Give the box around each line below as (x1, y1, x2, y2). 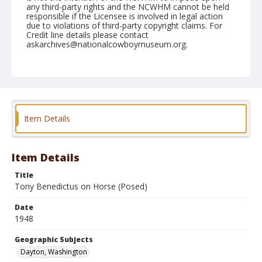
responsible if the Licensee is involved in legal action (26, 11, 223, 22)
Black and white (32, 139, 84, 149)
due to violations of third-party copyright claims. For (26, 20, 222, 31)
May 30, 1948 (26, 71, 78, 82)
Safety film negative (94, 139, 157, 149)
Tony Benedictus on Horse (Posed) (15, 181, 147, 192)
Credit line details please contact (26, 29, 149, 40)
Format (26, 127, 54, 137)
